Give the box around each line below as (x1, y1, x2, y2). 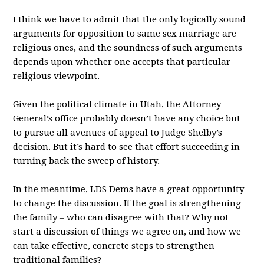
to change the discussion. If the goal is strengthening (13, 198, 242, 209)
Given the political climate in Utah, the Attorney (13, 99, 222, 110)
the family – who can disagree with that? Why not (13, 212, 229, 223)
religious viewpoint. (13, 71, 100, 81)
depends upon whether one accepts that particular (13, 57, 231, 67)
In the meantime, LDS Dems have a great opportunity (13, 184, 245, 194)
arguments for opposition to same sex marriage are (13, 28, 237, 39)
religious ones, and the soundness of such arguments (13, 42, 243, 53)
